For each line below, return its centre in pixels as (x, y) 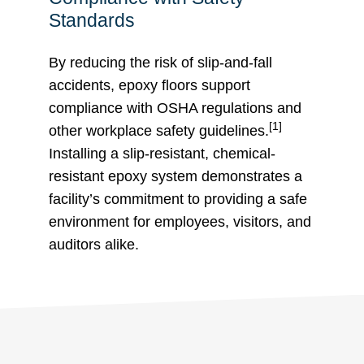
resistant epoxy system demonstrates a (175, 176)
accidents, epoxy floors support (149, 85)
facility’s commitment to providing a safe (178, 199)
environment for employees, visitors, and (180, 221)
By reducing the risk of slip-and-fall (160, 62)
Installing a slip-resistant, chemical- (162, 153)
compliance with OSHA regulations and (175, 108)
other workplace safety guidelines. (159, 130)
